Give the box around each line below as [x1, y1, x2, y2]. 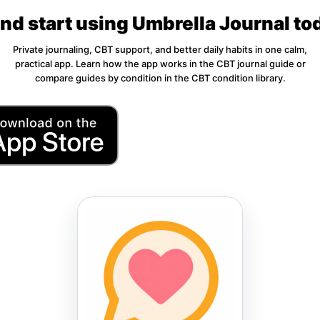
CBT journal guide [216, 58, 294, 70]
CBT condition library [191, 72, 283, 84]
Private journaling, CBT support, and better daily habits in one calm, [13, 44, 307, 56]
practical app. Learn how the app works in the [14, 58, 216, 70]
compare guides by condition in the [34, 72, 191, 84]
